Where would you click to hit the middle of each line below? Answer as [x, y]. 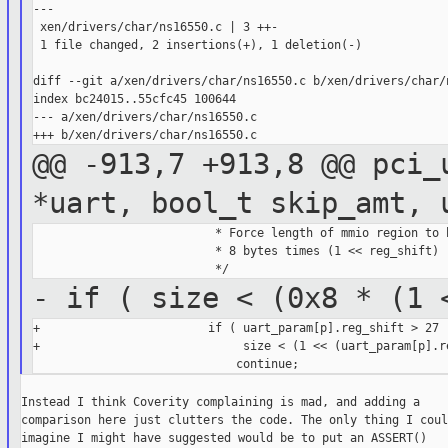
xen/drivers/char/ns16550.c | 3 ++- [156, 27]
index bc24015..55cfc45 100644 [135, 99]
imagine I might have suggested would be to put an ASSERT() [223, 438]
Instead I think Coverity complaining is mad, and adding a [220, 402]
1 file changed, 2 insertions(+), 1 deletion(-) [198, 45]
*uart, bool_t [151, 203]
